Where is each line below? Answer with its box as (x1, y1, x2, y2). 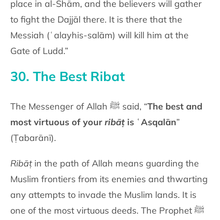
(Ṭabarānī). (10, 132, 59, 143)
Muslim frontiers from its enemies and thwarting (10, 173, 208, 185)
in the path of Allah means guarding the (32, 157, 199, 169)
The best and (147, 100, 203, 112)
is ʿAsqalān (125, 116, 177, 128)
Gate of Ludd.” (10, 45, 69, 57)
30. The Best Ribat (10, 68, 125, 85)
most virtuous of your (10, 116, 105, 128)
